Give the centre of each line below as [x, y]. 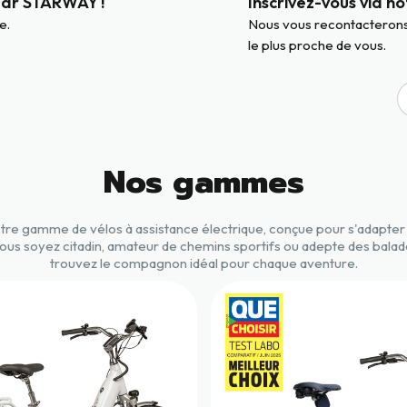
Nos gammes [203, 182]
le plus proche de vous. [317, 45]
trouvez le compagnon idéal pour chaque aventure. [203, 263]
